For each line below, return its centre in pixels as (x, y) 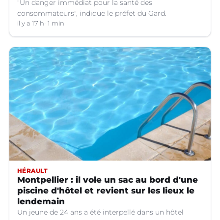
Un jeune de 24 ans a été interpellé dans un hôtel (100, 212)
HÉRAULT (33, 170)
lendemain (41, 201)
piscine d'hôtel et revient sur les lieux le (106, 190)
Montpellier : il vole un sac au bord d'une (108, 179)
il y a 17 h (31, 24)
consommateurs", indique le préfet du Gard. (92, 14)
